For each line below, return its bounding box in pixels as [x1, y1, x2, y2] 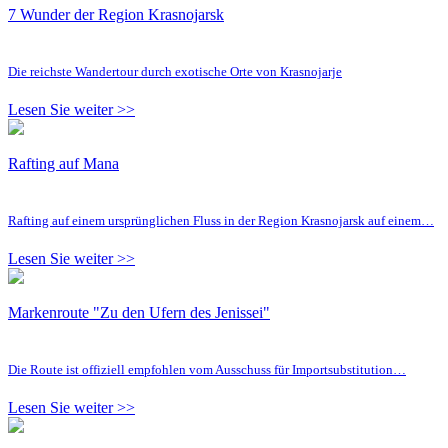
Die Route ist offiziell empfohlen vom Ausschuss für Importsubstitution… [8, 361, 406, 377]
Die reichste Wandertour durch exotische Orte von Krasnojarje [8, 63, 342, 79]
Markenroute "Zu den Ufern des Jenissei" [8, 303, 270, 321]
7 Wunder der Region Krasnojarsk [8, 5, 224, 23]
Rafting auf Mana [8, 154, 119, 172]
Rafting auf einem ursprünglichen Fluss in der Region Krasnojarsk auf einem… [8, 212, 434, 228]
